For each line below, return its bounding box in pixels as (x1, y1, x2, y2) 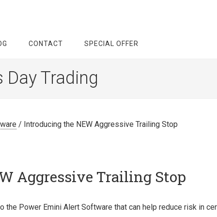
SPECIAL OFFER (84, 40, 139, 47)
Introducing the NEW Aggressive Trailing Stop (22, 120, 178, 129)
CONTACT (29, 40, 63, 47)
